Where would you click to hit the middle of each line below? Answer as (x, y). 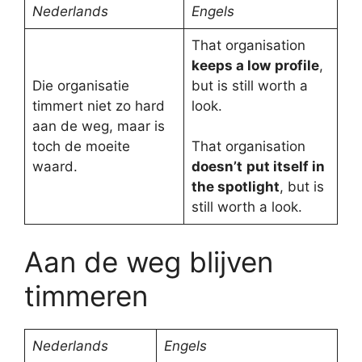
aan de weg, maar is (98, 126)
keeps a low (231, 65)
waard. (55, 166)
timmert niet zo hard (98, 105)
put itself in (285, 166)
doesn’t (217, 166)
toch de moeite (81, 146)
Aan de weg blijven (149, 262)
